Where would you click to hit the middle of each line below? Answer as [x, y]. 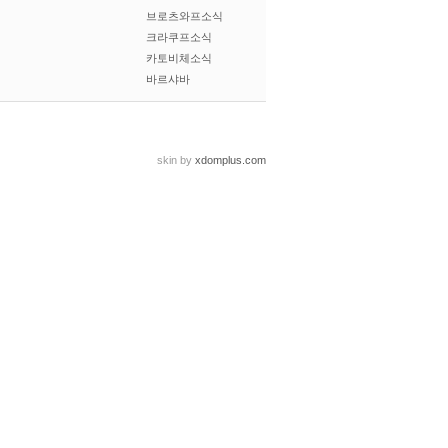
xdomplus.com [230, 160]
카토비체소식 [179, 58]
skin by [176, 160]
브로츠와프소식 [184, 16]
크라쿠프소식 [179, 37]
